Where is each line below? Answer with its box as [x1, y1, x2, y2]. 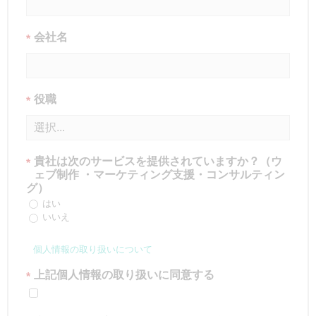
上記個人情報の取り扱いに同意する [34, 269, 214, 281]
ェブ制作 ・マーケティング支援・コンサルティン [34, 169, 285, 181]
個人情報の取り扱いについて [33, 244, 152, 255]
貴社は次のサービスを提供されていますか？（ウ [34, 155, 282, 168]
